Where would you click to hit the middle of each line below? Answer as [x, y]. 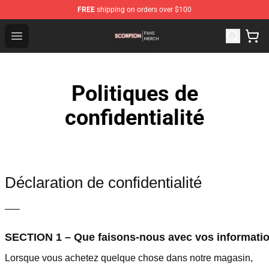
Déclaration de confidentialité [103, 183]
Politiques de [134, 94]
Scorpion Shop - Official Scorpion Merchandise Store [139, 28]
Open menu [41, 35]
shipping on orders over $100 [143, 10]
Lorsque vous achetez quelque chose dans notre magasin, [129, 258]
